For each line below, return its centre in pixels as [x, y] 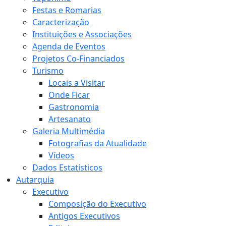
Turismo [48, 71]
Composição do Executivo [97, 204]
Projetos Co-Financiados [78, 59]
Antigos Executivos [84, 216]
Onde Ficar [69, 95]
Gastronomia [74, 107]
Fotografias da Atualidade [98, 144]
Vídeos [61, 156]
